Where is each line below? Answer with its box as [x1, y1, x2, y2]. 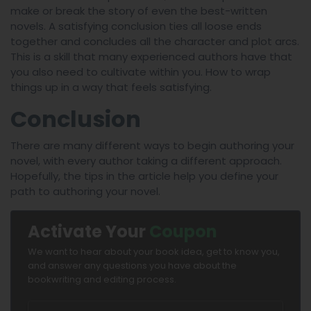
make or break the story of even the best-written [10, 3, 267, 19]
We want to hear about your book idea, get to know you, [28, 245, 280, 259]
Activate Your [28, 220, 149, 244]
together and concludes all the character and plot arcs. [10, 34, 299, 49]
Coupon [149, 220, 217, 244]
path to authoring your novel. [10, 184, 160, 199]
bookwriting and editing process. [28, 273, 176, 287]
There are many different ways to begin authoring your [10, 138, 294, 153]
